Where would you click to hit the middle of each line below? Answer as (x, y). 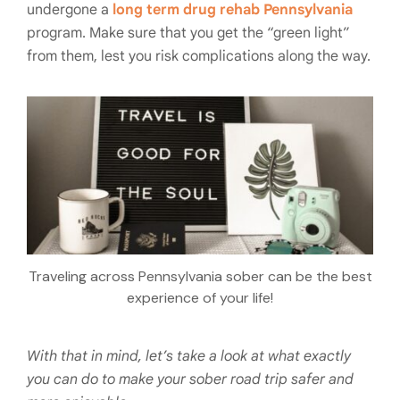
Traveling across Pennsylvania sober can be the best (200, 276)
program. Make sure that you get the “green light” (188, 33)
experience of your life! (200, 297)
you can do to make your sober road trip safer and (190, 379)
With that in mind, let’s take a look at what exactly (189, 356)
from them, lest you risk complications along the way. (199, 56)
